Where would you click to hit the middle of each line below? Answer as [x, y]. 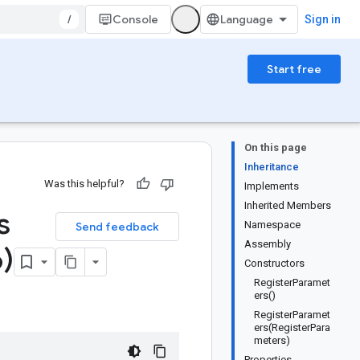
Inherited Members [288, 205]
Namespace [272, 225]
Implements [272, 186]
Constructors [274, 263]
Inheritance [272, 167]
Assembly [268, 244]
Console [135, 19]
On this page [276, 147]
